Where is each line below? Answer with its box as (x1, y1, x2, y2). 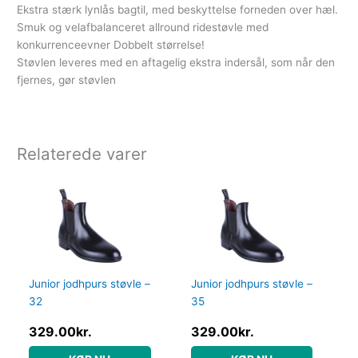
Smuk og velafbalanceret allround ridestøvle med (17, 21, 269, 34)
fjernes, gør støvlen (17, 74, 117, 87)
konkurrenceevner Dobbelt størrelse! (17, 38, 205, 52)
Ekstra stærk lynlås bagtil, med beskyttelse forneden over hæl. (17, 3, 339, 17)
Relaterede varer (17, 144, 148, 165)
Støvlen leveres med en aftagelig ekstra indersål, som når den (17, 56, 336, 70)
